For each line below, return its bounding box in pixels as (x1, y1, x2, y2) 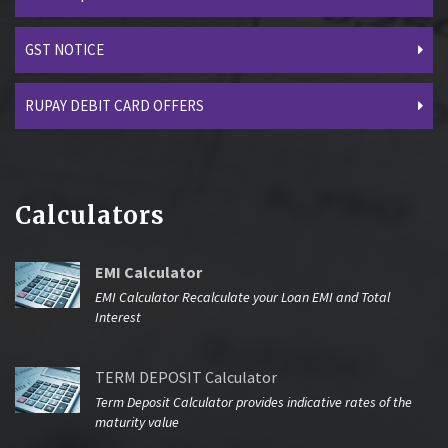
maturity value (95, 413, 179, 432)
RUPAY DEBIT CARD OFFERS (25, 96, 204, 116)
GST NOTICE (25, 40, 104, 60)
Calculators (15, 200, 165, 232)
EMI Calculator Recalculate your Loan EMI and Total (95, 288, 390, 307)
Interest (95, 308, 141, 327)
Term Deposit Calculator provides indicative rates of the (95, 393, 412, 412)
